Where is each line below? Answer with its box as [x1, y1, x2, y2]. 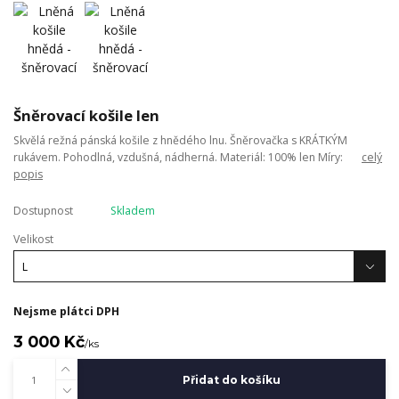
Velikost [13, 232, 53, 248]
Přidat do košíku [182, 373, 281, 387]
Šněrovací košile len [13, 104, 159, 126]
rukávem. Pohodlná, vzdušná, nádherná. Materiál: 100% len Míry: [13, 150, 362, 166]
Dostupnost [13, 203, 73, 219]
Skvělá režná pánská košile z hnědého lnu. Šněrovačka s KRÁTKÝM [13, 133, 347, 149]
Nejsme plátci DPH [13, 303, 119, 319]
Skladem [110, 203, 155, 219]
